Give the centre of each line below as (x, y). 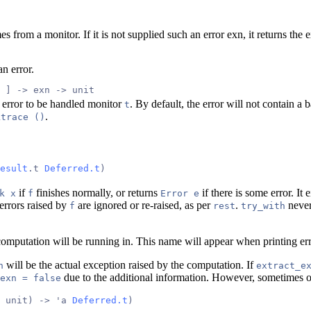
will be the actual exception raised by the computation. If (130, 264)
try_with (263, 205)
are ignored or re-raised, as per (144, 205)
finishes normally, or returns (97, 192)
